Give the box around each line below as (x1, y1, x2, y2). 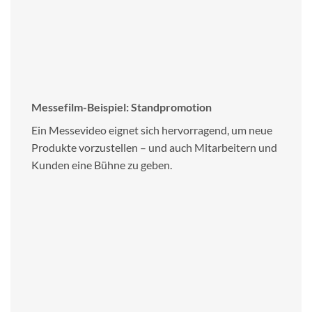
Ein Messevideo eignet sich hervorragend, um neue (31, 123, 272, 136)
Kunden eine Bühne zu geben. (31, 157, 172, 171)
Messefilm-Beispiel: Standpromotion (31, 100, 212, 114)
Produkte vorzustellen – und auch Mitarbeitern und (31, 140, 277, 154)
